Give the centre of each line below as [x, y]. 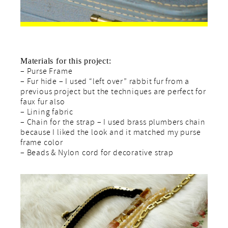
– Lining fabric [47, 113]
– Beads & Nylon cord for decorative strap [97, 154]
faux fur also [43, 103]
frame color [42, 144]
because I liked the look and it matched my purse [111, 134]
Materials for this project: [66, 61]
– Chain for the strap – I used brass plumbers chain [113, 123]
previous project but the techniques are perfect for [113, 93]
